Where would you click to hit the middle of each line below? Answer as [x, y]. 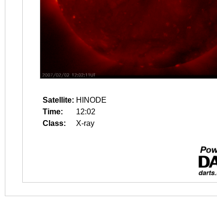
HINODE [91, 100]
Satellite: [58, 100]
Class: [54, 123]
